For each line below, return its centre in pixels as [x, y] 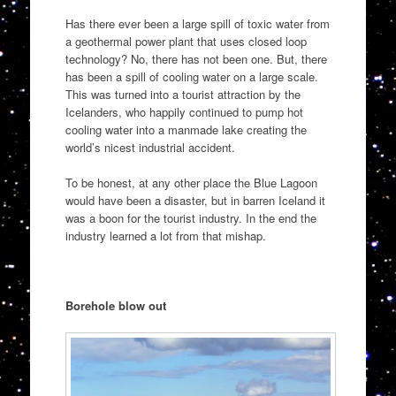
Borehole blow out [115, 305]
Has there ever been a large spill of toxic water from [197, 24]
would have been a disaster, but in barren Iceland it [195, 200]
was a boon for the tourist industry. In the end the [190, 217]
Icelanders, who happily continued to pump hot [184, 112]
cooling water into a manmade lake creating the [186, 130]
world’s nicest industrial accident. [150, 148]
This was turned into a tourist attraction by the [183, 95]
